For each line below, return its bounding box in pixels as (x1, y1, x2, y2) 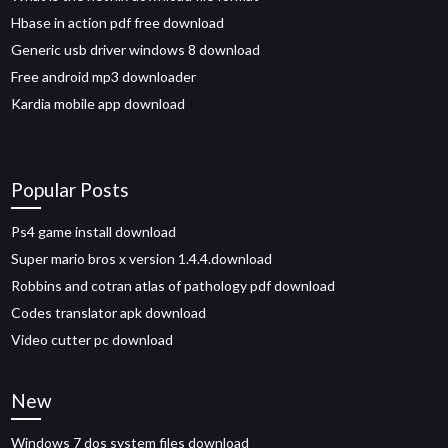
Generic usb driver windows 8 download (11, 41, 261, 58)
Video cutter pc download (11, 331, 174, 348)
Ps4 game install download (11, 223, 177, 240)
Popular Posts (11, 178, 130, 201)
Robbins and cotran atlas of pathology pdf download (11, 277, 336, 294)
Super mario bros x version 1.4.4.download (11, 250, 273, 267)
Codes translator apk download (11, 304, 207, 321)
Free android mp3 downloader (11, 68, 197, 85)
